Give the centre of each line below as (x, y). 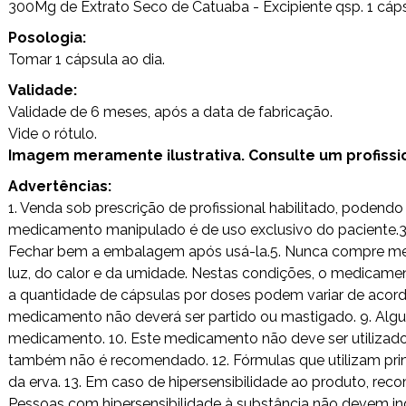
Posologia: (47, 38)
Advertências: (60, 186)
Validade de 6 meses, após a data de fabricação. (170, 112)
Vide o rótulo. (53, 134)
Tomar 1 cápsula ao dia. (87, 59)
